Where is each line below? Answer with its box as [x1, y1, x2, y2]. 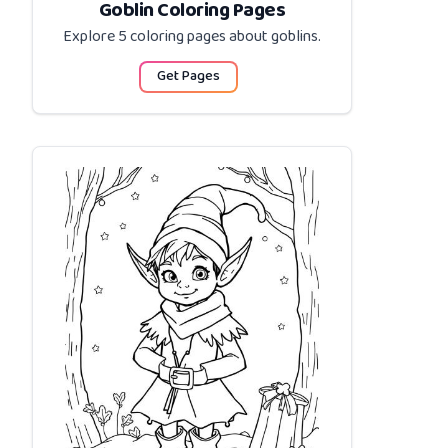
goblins [271, 22, 318, 52]
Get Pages [156, 64, 220, 90]
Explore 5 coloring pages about [63, 22, 271, 52]
